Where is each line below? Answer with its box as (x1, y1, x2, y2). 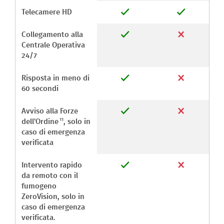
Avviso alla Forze (21, 107, 78, 115)
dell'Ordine (21, 118, 58, 126)
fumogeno (21, 182, 56, 190)
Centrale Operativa (21, 41, 85, 49)
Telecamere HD (21, 8, 72, 16)
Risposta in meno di (21, 74, 89, 82)
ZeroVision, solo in (21, 193, 84, 201)
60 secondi (21, 85, 58, 93)
